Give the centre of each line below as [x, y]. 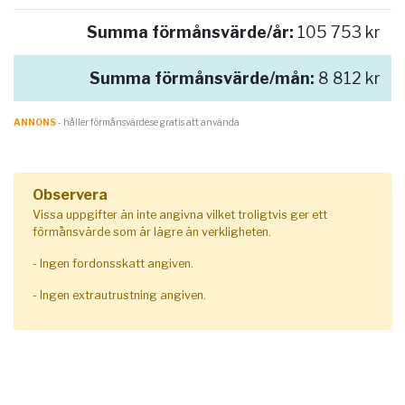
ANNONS [35, 122]
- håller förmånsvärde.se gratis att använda [148, 122]
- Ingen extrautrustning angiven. [119, 296]
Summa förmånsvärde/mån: [202, 79]
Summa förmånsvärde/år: [190, 33]
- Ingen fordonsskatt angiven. [113, 264]
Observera [70, 195]
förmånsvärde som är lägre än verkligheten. [152, 232]
